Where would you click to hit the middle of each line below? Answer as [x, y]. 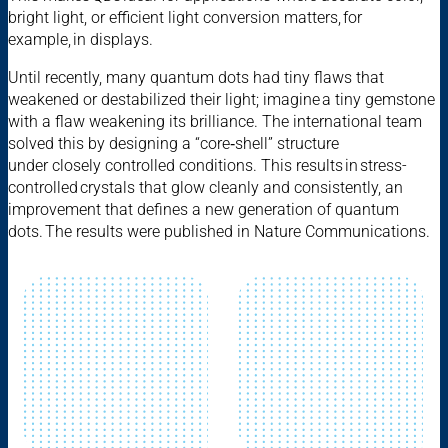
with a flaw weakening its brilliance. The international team [215, 121]
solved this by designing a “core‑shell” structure [173, 143]
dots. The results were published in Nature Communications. [222, 231]
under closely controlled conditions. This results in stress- [207, 165]
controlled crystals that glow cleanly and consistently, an [205, 187]
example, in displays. [83, 39]
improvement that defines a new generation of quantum [203, 209]
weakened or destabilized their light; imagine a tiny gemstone [221, 99]
